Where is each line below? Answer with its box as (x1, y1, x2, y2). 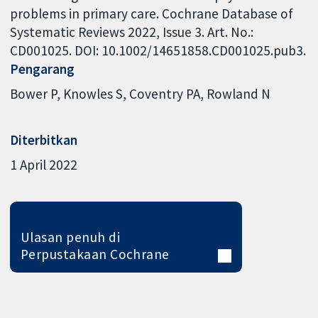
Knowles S (63, 85, 124, 103)
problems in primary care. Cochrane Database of (10, 4, 294, 22)
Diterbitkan (10, 131, 78, 148)
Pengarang (10, 60, 75, 77)
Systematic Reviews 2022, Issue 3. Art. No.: (10, 23, 254, 40)
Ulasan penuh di (20, 229, 120, 246)
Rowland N (207, 85, 271, 103)
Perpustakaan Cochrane (20, 246, 170, 263)
